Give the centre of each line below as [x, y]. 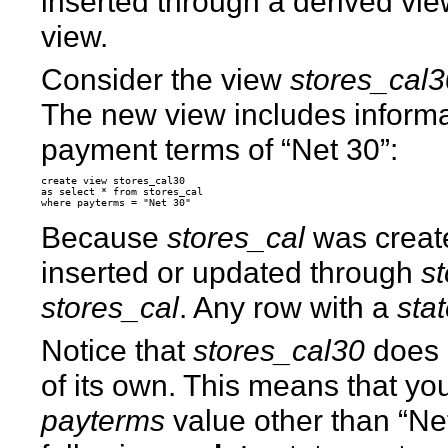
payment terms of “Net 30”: [220, 148]
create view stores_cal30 [113, 180]
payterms [103, 419]
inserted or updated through [231, 271]
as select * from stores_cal [122, 191]
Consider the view [166, 78]
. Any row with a [288, 306]
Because [104, 236]
